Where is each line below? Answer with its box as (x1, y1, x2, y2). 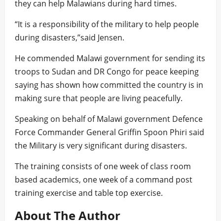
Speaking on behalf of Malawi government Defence (15, 113, 203, 124)
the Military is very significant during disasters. (15, 140, 187, 151)
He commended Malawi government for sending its (15, 53, 205, 64)
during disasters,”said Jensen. (15, 32, 124, 43)
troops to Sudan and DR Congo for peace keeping (15, 66, 199, 77)
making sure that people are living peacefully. (15, 93, 183, 104)
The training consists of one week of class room (15, 161, 191, 172)
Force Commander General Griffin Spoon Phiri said (15, 127, 204, 138)
